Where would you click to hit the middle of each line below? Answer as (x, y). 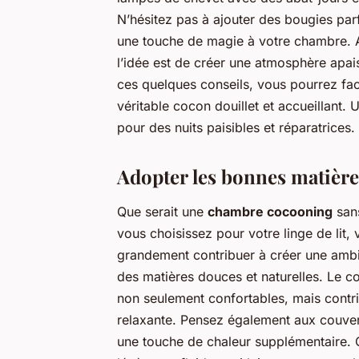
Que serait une (162, 211)
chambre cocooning (270, 211)
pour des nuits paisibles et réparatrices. (236, 127)
